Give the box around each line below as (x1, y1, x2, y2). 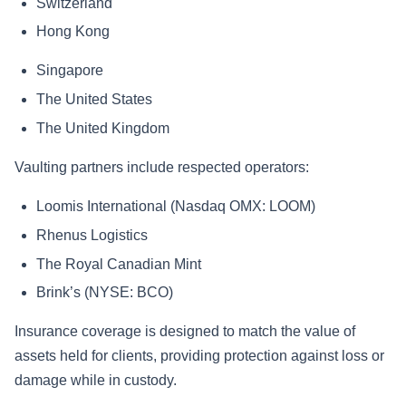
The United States (36, 92, 152, 108)
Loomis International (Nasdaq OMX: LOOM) (36, 198, 315, 214)
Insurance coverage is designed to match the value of (14, 324, 355, 340)
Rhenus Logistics (36, 227, 148, 243)
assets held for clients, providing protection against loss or (14, 348, 384, 364)
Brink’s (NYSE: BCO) (36, 285, 173, 301)
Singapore (36, 63, 103, 79)
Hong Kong (36, 24, 110, 40)
